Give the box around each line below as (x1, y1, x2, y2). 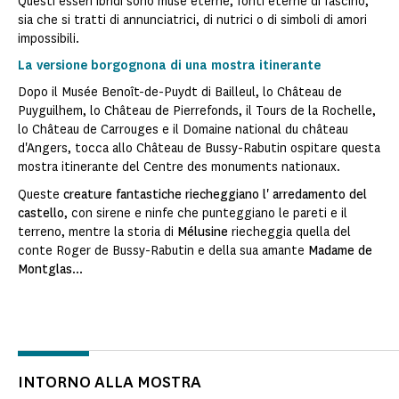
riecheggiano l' (185, 186, 269, 204)
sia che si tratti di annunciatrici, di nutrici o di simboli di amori (18, 12, 367, 29)
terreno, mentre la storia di (18, 224, 177, 241)
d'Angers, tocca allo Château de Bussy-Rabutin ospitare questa (18, 140, 380, 158)
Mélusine (177, 224, 228, 241)
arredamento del (273, 186, 367, 204)
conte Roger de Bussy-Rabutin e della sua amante (18, 242, 308, 260)
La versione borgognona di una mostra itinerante (18, 57, 321, 75)
